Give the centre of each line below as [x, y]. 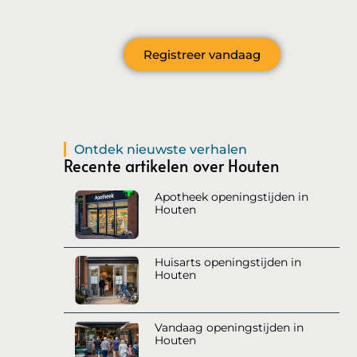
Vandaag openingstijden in [229, 327]
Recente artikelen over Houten [172, 165]
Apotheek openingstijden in [231, 196]
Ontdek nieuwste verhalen [161, 149]
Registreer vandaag [202, 54]
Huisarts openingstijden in [228, 262]
